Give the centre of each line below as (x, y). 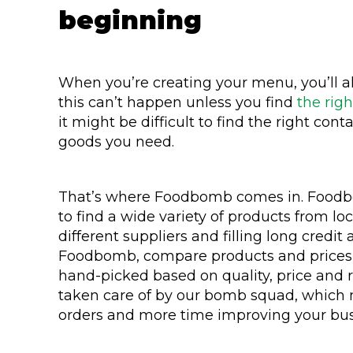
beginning (130, 20)
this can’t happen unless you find (178, 102)
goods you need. (118, 141)
